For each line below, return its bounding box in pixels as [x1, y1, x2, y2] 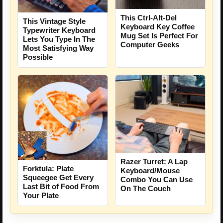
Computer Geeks [120, 40, 179, 49]
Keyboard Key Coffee [120, 22, 195, 31]
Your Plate [23, 191, 59, 200]
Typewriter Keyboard [23, 26, 96, 35]
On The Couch [120, 184, 171, 193]
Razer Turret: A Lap [120, 157, 188, 166]
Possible [23, 53, 53, 62]
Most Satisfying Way [23, 44, 94, 53]
